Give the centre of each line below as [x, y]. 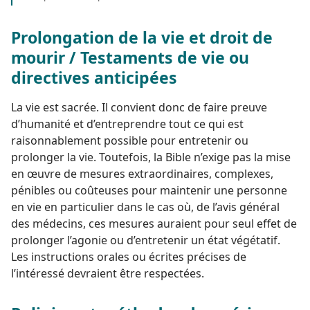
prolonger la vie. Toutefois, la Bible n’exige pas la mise [151, 157]
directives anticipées [94, 77]
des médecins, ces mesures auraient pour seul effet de [154, 223]
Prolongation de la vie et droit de [142, 37]
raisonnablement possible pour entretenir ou [130, 140]
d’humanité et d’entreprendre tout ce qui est [127, 124]
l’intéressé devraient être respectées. [108, 273]
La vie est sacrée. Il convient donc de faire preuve [139, 107]
